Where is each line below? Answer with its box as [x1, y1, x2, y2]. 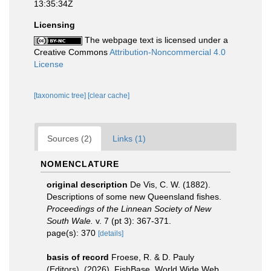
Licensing [34, 20, 75, 30]
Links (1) [113, 134, 146, 143]
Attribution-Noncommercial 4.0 [109, 47, 226, 57]
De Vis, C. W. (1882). [130, 180, 211, 189]
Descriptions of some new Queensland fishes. [47, 192, 221, 201]
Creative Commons [34, 47, 109, 57]
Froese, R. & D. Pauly [111, 252, 194, 262]
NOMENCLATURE [41, 159, 119, 169]
